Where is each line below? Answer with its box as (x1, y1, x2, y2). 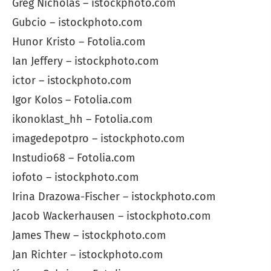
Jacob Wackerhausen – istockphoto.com (12, 209, 211, 223)
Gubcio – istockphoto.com (12, 16, 142, 30)
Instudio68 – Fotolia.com (12, 151, 135, 165)
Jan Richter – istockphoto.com (12, 248, 163, 262)
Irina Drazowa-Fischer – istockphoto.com (12, 190, 215, 204)
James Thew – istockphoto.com (12, 229, 166, 243)
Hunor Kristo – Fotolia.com (12, 35, 145, 49)
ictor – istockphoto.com (12, 74, 131, 88)
